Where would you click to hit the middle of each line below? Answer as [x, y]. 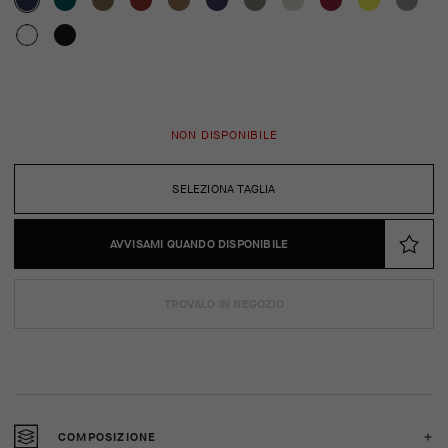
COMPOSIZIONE [107, 436]
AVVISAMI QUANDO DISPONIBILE [199, 244]
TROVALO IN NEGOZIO [224, 304]
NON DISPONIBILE [224, 135]
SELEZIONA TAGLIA [224, 189]
